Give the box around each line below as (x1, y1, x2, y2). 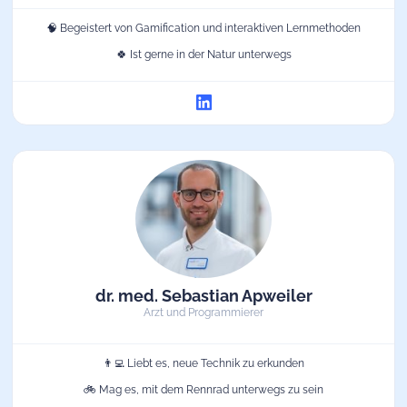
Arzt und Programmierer (144, 305, 263, 319)
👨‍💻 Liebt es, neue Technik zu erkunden (103, 356, 304, 370)
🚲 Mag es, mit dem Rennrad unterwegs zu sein (84, 382, 323, 396)
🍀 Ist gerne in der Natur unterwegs (115, 47, 292, 61)
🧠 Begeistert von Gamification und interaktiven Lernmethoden (46, 21, 361, 35)
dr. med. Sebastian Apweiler (94, 285, 313, 305)
